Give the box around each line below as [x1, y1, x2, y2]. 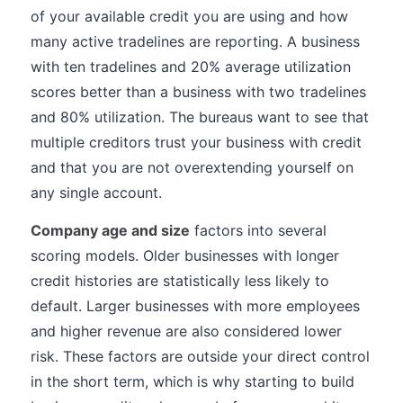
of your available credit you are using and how [31, 7, 348, 25]
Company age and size [31, 221, 190, 239]
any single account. [31, 184, 162, 201]
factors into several [190, 221, 327, 239]
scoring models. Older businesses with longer [31, 246, 339, 264]
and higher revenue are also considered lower [31, 322, 342, 340]
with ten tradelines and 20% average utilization [31, 58, 351, 76]
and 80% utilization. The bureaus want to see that [31, 108, 369, 126]
